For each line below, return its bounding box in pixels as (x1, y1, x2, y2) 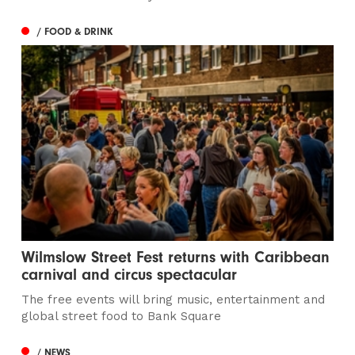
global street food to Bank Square (21, 309, 222, 324)
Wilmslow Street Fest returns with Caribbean (21, 248, 330, 267)
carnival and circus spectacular (21, 265, 238, 284)
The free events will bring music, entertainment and (21, 292, 326, 307)
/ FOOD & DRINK (37, 25, 113, 38)
